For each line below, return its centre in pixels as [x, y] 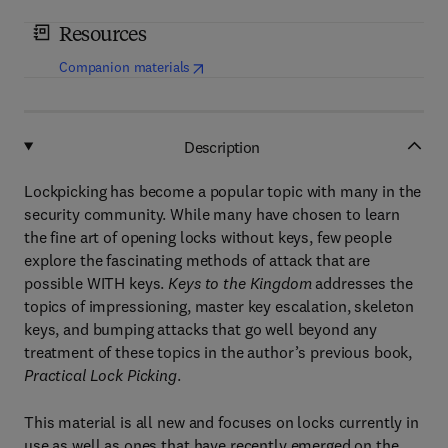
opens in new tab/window [272, 66]
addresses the [364, 283]
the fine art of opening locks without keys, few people [208, 237]
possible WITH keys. [96, 283]
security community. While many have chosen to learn [212, 214]
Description [222, 146]
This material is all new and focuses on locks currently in [221, 422]
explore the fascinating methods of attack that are [197, 260]
